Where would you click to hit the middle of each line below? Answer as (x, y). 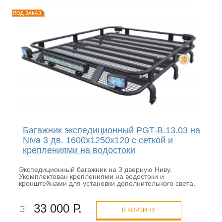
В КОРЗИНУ (139, 210)
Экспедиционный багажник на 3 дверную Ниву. (95, 169)
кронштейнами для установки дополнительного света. (107, 183)
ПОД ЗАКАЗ (27, 13)
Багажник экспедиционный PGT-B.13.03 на (111, 130)
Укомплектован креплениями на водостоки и (91, 176)
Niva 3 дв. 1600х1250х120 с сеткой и (98, 140)
